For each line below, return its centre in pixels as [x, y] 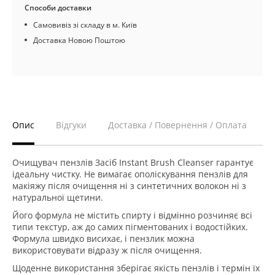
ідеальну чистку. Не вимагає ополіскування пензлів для [130, 174]
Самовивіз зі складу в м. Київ [85, 25]
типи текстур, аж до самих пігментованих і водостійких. [130, 227]
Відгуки [71, 125]
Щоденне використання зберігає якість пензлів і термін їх [136, 268]
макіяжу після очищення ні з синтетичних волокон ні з [129, 186]
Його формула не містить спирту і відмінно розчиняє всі [132, 215]
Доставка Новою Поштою [79, 40]
